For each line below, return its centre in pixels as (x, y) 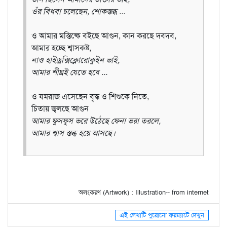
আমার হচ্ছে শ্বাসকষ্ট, (61, 48)
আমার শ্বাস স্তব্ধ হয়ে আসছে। (73, 133)
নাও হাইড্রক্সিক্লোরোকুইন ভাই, (75, 60)
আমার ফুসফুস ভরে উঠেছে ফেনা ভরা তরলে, (96, 121)
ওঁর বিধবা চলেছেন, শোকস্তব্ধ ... (78, 11)
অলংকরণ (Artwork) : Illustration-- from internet (144, 192)
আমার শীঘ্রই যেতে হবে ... (69, 72)
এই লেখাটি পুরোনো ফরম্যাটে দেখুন (162, 215)
